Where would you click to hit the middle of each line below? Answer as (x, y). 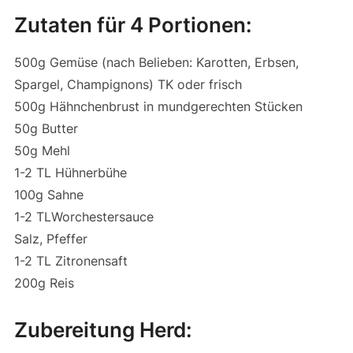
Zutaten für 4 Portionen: (133, 25)
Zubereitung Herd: (103, 330)
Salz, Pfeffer (50, 239)
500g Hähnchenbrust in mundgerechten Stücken (158, 107)
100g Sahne (48, 195)
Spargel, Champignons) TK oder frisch (128, 85)
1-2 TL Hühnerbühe (70, 173)
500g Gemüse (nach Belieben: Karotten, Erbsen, (156, 63)
